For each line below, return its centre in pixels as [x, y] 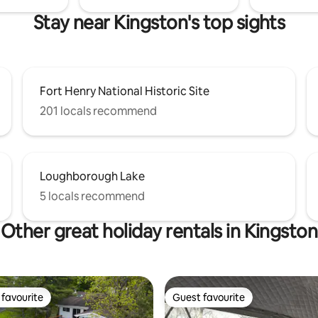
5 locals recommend [92, 196]
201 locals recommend [98, 111]
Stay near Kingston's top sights [159, 22]
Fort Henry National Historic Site [125, 91]
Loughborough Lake [92, 176]
